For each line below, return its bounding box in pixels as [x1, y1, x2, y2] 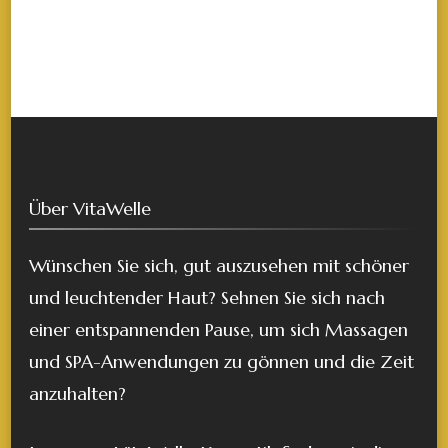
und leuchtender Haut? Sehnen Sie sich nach [29, 286, 385, 309]
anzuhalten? [29, 382, 126, 405]
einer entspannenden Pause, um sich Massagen [29, 318, 408, 341]
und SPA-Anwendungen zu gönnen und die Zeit [29, 350, 414, 373]
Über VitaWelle [29, 197, 151, 220]
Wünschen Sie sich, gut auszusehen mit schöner [29, 254, 409, 277]
